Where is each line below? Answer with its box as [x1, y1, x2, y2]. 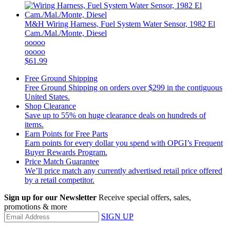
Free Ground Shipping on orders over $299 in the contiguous [25, 83, 222, 92]
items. [25, 120, 44, 129]
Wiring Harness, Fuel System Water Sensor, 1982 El [44, 20, 215, 29]
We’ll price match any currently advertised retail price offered [25, 166, 222, 176]
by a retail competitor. [25, 176, 94, 185]
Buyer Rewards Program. [25, 148, 107, 157]
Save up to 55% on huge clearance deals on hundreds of [25, 111, 206, 120]
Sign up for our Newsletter [4, 193, 97, 202]
